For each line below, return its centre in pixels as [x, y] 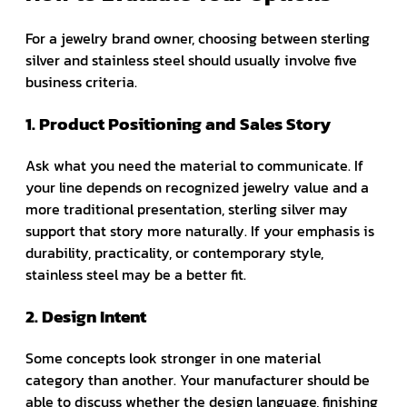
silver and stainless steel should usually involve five [191, 60]
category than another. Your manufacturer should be [198, 379]
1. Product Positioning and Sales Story [178, 123]
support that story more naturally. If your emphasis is [200, 230]
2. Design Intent [86, 316]
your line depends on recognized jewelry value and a [197, 187]
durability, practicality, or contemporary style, [174, 252]
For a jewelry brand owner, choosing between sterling [198, 38]
